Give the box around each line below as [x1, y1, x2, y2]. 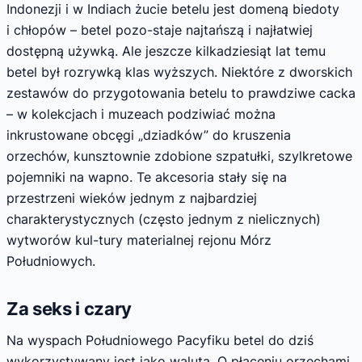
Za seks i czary [6, 297, 133, 319]
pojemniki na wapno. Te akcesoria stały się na [6, 168, 287, 185]
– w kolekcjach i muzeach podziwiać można [6, 105, 276, 122]
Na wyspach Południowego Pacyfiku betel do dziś [6, 332, 314, 349]
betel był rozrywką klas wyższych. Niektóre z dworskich [6, 63, 352, 80]
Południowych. [6, 252, 95, 269]
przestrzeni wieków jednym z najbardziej [6, 189, 257, 206]
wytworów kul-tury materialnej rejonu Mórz [6, 231, 271, 248]
